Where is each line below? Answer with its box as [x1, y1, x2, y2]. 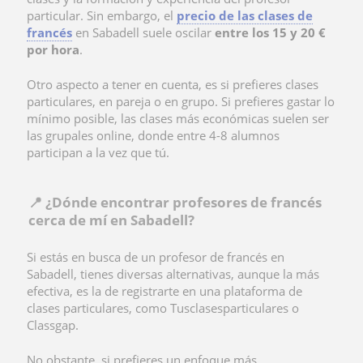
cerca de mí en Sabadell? [28, 210, 194, 229]
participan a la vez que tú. [27, 143, 169, 160]
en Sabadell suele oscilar [72, 23, 215, 41]
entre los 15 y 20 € [215, 23, 326, 41]
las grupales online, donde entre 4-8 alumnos [27, 126, 280, 143]
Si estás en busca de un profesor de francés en [27, 248, 284, 265]
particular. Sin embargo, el [27, 6, 177, 23]
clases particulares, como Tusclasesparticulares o [27, 299, 299, 316]
